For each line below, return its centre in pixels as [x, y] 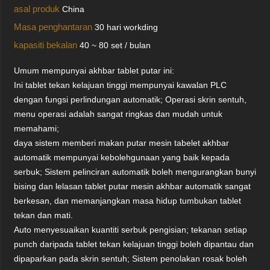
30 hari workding [127, 27]
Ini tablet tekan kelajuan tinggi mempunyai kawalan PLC [121, 85]
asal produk [38, 9]
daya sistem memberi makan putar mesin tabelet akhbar [122, 143]
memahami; [37, 128]
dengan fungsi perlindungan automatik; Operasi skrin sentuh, [130, 99]
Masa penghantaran [55, 27]
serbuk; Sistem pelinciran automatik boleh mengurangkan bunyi [135, 172]
